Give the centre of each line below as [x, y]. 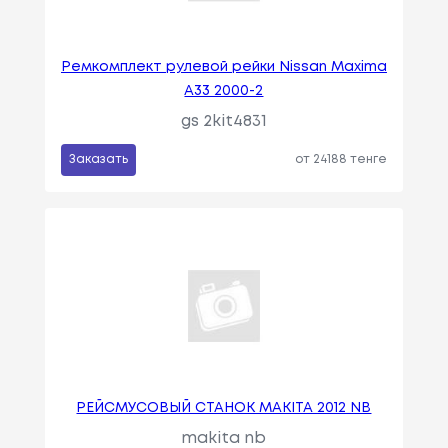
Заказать [98, 160]
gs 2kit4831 [223, 122]
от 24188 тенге [341, 160]
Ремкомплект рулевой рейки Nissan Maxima [223, 67]
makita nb [224, 438]
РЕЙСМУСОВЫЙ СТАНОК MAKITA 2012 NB [224, 407]
